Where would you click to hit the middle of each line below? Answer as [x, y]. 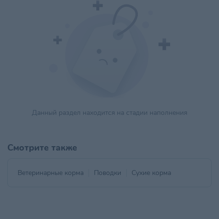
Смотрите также [42, 148]
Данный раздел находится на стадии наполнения [109, 113]
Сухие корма [151, 173]
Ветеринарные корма [51, 173]
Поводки [108, 173]
